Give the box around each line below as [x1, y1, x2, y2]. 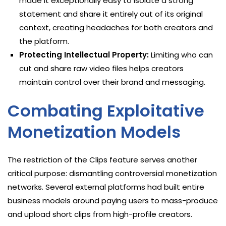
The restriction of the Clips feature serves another [8, 154, 197, 165]
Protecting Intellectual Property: [19, 49, 149, 60]
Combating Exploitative [8, 99, 204, 122]
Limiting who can [149, 49, 213, 60]
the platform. [19, 35, 70, 46]
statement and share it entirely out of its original [19, 8, 203, 19]
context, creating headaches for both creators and [19, 22, 213, 33]
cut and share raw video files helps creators [19, 63, 184, 74]
